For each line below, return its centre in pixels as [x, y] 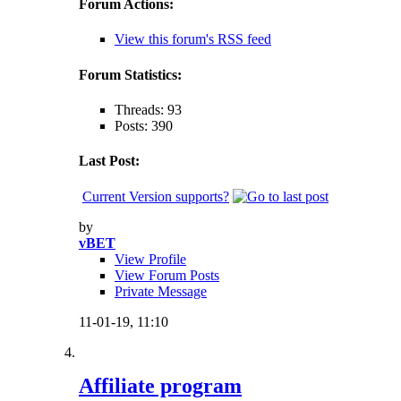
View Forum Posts [167, 275]
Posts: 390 [144, 126]
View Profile [150, 259]
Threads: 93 [148, 110]
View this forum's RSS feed [193, 39]
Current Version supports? [156, 196]
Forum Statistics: [130, 74]
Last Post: [109, 161]
